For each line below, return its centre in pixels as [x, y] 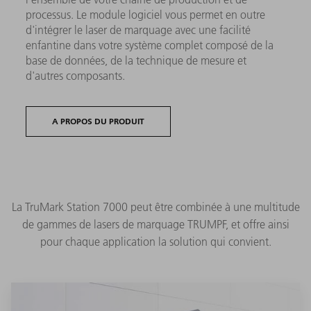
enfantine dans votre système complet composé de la [150, 45]
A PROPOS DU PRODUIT [99, 121]
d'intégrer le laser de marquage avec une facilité [138, 30]
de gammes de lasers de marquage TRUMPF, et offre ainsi [155, 225]
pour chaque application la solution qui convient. [155, 242]
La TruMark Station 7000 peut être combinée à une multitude [155, 207]
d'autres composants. [76, 76]
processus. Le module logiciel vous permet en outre [146, 15]
